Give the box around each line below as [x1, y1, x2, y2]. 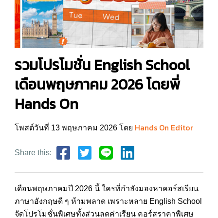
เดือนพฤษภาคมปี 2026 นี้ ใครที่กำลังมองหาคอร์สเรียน [15, 184, 199, 193]
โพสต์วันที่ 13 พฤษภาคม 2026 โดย [15, 123, 135, 132]
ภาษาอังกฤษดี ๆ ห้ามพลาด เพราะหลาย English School [15, 197, 202, 205]
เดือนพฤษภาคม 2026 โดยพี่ [15, 73, 180, 95]
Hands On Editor [135, 121, 193, 133]
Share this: [15, 148, 52, 157]
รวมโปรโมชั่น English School [15, 54, 190, 76]
